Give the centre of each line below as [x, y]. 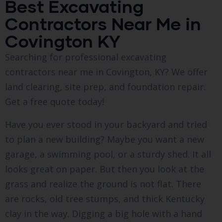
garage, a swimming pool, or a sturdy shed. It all [108, 154]
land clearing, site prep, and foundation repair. [105, 86]
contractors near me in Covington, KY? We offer [106, 72]
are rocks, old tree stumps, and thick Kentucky [105, 198]
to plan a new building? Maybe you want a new [105, 139]
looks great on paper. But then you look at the [105, 169]
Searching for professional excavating [86, 57]
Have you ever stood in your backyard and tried [106, 124]
